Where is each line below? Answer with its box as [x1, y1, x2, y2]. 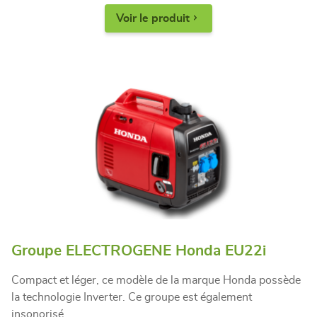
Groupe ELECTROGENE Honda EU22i [11, 243, 266, 258]
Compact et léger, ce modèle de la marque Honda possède [11, 275, 301, 286]
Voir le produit [116, 13, 190, 24]
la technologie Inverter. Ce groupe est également [11, 292, 252, 303]
